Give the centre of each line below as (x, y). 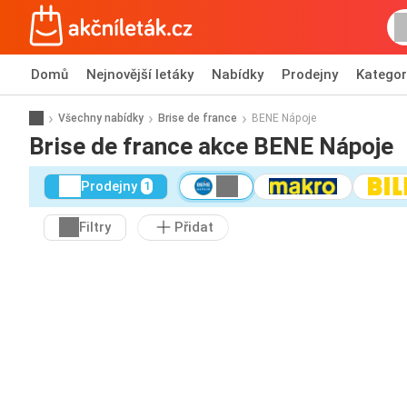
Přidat (194, 228)
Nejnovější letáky (140, 74)
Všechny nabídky (101, 118)
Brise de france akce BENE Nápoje (211, 146)
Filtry (95, 228)
